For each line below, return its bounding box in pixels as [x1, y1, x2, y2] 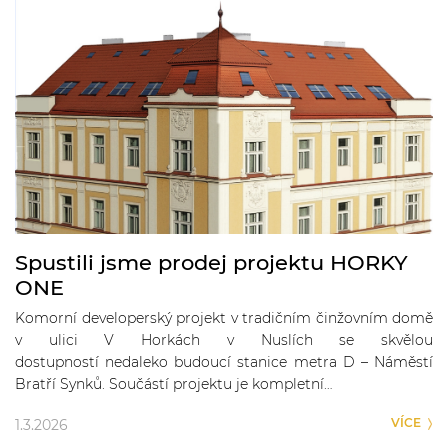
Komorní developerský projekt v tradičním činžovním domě [15, 308, 433, 327]
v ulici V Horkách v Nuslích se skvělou [15, 330, 433, 349]
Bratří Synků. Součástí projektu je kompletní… [15, 374, 333, 393]
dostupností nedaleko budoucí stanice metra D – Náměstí [15, 352, 433, 371]
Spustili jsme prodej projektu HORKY [15, 249, 408, 275]
